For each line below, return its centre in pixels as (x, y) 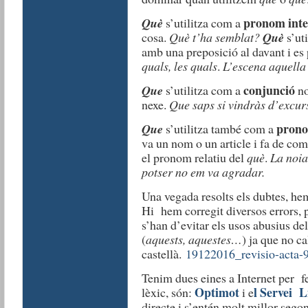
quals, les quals (179, 66)
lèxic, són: (168, 293)
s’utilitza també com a (219, 129)
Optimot (217, 293)
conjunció (269, 90)
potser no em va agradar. (203, 172)
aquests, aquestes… (194, 240)
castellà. (163, 254)
